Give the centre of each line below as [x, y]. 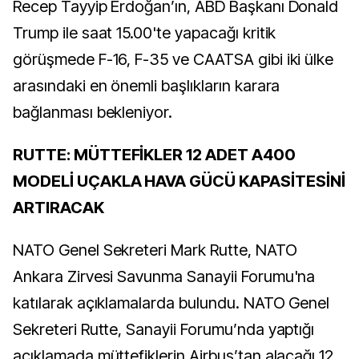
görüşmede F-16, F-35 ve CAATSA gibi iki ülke [173, 59]
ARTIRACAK [58, 208]
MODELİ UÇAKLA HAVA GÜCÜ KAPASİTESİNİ [179, 181]
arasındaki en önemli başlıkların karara [147, 86]
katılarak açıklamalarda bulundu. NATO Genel [171, 303]
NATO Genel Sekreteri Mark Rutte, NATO [155, 250]
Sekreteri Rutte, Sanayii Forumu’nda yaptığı [164, 329]
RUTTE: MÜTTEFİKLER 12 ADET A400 [154, 155]
